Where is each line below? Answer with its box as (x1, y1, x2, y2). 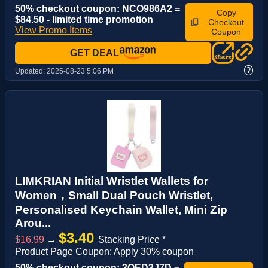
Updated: (15, 66, 47, 75)
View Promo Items (15, 25, 92, 35)
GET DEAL (70, 47, 119, 58)
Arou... (15, 216, 51, 229)
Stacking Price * (98, 234, 166, 245)
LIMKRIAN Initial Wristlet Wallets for (15, 174, 208, 187)
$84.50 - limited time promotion (15, 14, 153, 25)
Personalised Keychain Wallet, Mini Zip (15, 203, 227, 216)
